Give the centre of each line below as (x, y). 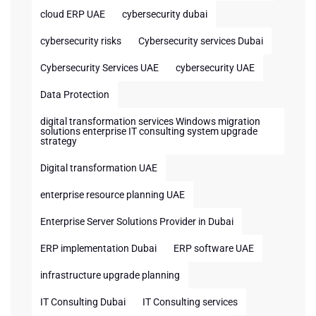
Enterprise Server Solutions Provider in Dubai (137, 221)
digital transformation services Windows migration (150, 121)
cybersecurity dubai (165, 14)
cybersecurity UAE (215, 68)
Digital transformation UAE (99, 168)
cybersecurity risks (81, 41)
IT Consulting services (190, 302)
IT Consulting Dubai (83, 302)
